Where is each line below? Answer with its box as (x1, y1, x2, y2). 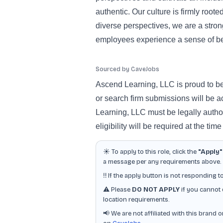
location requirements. (103, 196, 170, 204)
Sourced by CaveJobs (96, 66, 159, 73)
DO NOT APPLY (132, 186, 180, 194)
